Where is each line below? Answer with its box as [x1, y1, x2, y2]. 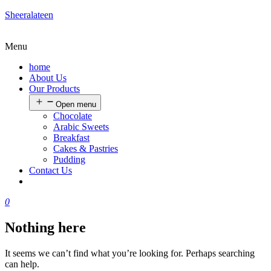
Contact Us [29, 165, 72, 175]
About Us [29, 73, 67, 83]
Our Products [29, 83, 80, 94]
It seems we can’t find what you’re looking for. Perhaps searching [5, 247, 255, 258]
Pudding [53, 154, 85, 165]
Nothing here [5, 219, 86, 235]
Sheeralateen [5, 10, 53, 20]
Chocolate [53, 111, 92, 121]
